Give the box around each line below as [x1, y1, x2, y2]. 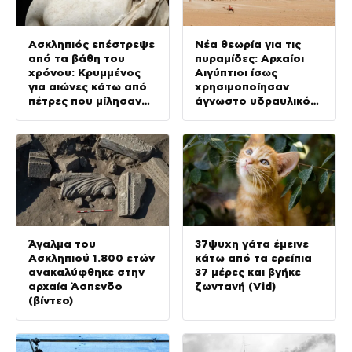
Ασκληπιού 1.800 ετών [28, 251, 155, 265]
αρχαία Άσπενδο [28, 280, 123, 293]
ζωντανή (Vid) [195, 280, 276, 293]
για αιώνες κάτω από [28, 80, 147, 93]
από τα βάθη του [28, 52, 125, 65]
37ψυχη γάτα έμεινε [195, 237, 309, 251]
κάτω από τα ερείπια [195, 251, 312, 265]
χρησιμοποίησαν [195, 80, 289, 93]
